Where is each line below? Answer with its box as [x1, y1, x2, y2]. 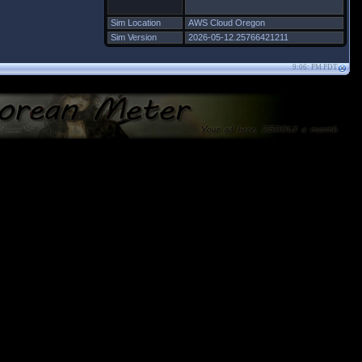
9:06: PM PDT [293, 63, 338, 71]
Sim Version [111, 32, 157, 42]
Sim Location [111, 18, 161, 27]
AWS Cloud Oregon [188, 18, 265, 27]
